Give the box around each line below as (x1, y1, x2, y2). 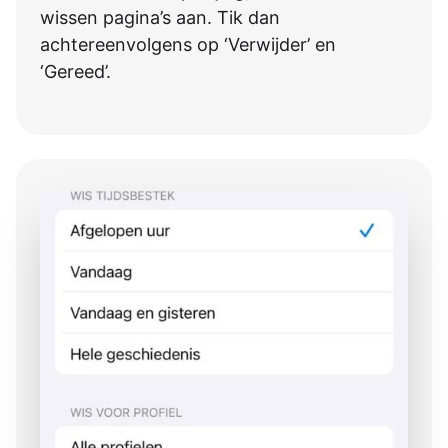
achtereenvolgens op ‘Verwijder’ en (40, 33, 336, 55)
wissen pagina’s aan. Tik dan (40, 6, 280, 28)
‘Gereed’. (40, 60, 111, 82)
